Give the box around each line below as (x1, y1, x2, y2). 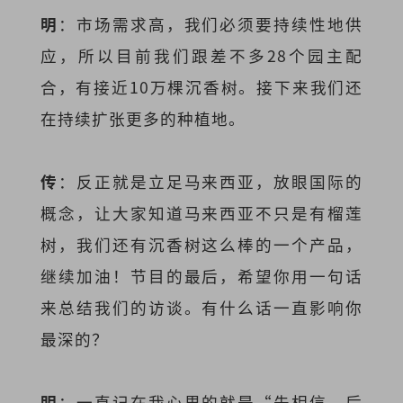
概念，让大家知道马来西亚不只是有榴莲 (40, 201, 363, 224)
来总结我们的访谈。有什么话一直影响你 (40, 295, 363, 318)
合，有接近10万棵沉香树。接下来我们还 (40, 75, 363, 98)
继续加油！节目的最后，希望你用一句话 (40, 264, 363, 287)
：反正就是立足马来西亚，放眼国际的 (58, 169, 363, 193)
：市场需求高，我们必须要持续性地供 (58, 12, 363, 35)
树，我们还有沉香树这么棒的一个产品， (40, 232, 363, 255)
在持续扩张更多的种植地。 (40, 106, 246, 130)
